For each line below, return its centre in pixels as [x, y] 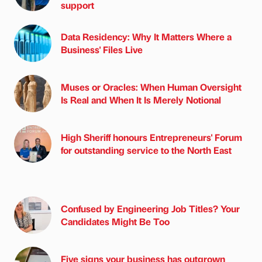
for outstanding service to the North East [146, 150]
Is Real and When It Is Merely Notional [141, 99]
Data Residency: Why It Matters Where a [146, 36]
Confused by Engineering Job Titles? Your [150, 208]
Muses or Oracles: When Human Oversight [151, 87]
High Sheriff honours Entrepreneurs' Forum [151, 137]
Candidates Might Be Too [115, 221]
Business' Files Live [102, 49]
